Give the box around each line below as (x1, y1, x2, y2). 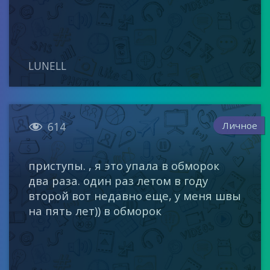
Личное (222, 119, 258, 131)
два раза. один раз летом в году (28, 173, 209, 189)
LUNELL (28, 58, 67, 73)
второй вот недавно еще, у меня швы (28, 188, 242, 204)
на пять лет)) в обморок (28, 203, 162, 219)
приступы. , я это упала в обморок (28, 158, 220, 174)
